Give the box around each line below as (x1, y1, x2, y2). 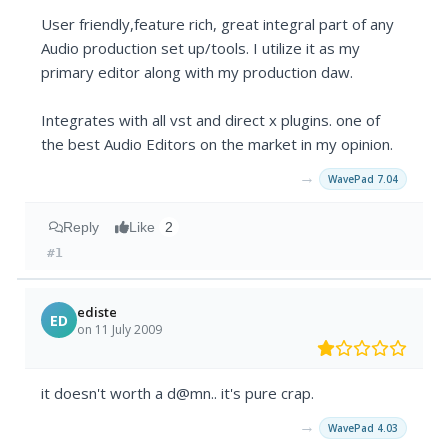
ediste (77, 302, 118, 321)
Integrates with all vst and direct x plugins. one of (41, 110, 381, 131)
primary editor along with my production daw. (41, 62, 354, 83)
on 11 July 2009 (77, 320, 163, 338)
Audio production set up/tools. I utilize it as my (41, 38, 361, 59)
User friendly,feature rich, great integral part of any (41, 14, 395, 35)
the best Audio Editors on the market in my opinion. (41, 134, 394, 155)
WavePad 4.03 (327, 421, 398, 436)
